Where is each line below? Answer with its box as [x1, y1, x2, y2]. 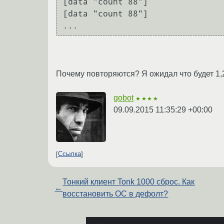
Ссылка [58, 150, 81, 158]
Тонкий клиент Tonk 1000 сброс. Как [62, 177, 195, 186]
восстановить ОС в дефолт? [62, 189, 168, 198]
